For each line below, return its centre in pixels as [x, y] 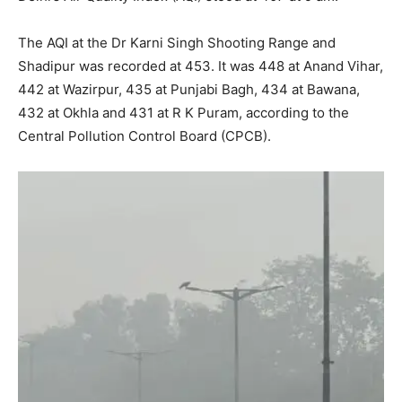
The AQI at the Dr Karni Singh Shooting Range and [177, 42]
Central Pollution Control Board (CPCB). [144, 135]
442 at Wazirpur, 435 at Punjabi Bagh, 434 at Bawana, [189, 89]
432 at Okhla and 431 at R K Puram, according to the [184, 112]
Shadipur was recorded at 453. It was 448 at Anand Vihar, [201, 66]
